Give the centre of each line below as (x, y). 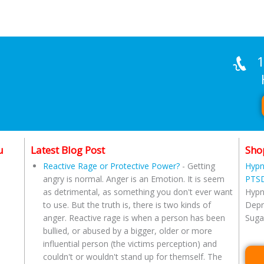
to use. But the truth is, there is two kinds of (127, 205)
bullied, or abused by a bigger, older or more (127, 231)
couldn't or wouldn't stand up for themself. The (132, 257)
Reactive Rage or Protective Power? (111, 166)
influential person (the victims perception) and (130, 244)
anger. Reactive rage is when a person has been (134, 218)
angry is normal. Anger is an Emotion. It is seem (133, 179)
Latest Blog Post (67, 150)
